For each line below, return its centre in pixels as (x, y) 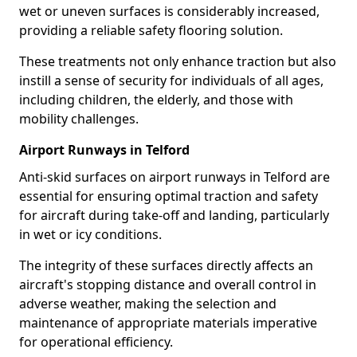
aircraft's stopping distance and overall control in (168, 284)
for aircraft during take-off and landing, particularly (174, 215)
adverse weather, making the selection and (148, 304)
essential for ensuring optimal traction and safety (169, 196)
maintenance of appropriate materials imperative (168, 323)
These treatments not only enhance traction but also (178, 61)
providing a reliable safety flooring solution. (151, 30)
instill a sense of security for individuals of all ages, (171, 80)
